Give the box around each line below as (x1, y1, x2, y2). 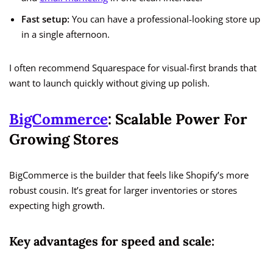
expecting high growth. (9, 199, 105, 212)
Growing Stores (9, 130, 119, 149)
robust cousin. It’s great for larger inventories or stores (9, 184, 237, 197)
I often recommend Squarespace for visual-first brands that (9, 62, 257, 74)
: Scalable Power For (108, 110, 247, 129)
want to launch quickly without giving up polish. (9, 77, 210, 90)
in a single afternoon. (21, 28, 110, 41)
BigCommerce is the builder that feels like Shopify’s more (9, 169, 249, 182)
